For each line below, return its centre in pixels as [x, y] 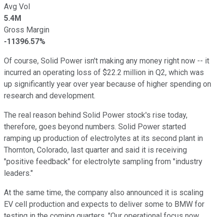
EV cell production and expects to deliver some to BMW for [104, 204]
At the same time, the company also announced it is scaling [104, 192]
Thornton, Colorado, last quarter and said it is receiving [95, 150]
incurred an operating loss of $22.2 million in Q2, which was [104, 72]
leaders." [18, 173]
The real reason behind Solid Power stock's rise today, [96, 115]
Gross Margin [27, 30]
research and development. [50, 95]
